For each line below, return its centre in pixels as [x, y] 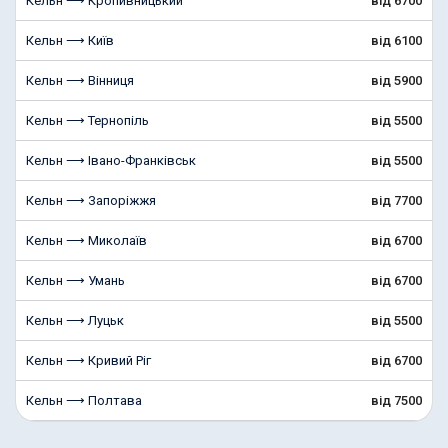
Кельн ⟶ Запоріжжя [91, 200]
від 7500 [396, 400]
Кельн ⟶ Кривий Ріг [88, 360]
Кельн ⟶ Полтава [84, 400]
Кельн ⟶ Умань [75, 280]
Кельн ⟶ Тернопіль [87, 120]
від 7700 [396, 200]
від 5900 [396, 80]
